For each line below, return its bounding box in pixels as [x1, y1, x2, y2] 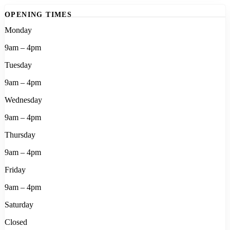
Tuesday [5, 60, 32, 69]
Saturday [5, 200, 33, 209]
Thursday [5, 130, 35, 139]
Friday [5, 165, 26, 174]
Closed [5, 217, 27, 226]
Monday [5, 25, 32, 34]
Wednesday [5, 95, 42, 104]
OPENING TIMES [5, 11, 72, 19]
